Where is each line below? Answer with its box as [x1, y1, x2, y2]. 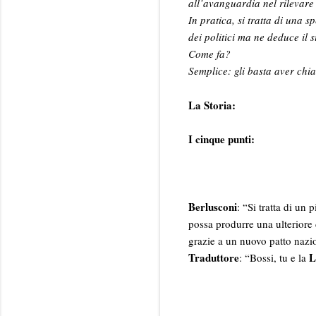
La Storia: [188, 97, 236, 113]
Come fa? [188, 46, 231, 61]
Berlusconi [188, 198, 237, 214]
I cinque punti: [188, 130, 255, 147]
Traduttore [188, 249, 239, 265]
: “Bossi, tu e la [239, 250, 309, 265]
